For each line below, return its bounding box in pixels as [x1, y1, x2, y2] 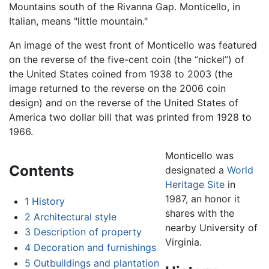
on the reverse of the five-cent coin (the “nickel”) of [9, 53, 244, 66]
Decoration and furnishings [33, 241, 156, 253]
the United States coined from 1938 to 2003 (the [9, 68, 232, 80]
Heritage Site [165, 178, 225, 191]
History [31, 195, 65, 208]
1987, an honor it [165, 193, 240, 205]
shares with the [165, 207, 234, 220]
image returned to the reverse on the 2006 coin [9, 82, 226, 95]
